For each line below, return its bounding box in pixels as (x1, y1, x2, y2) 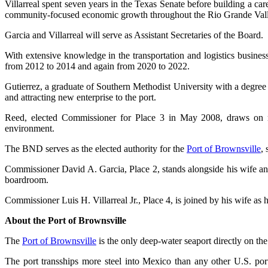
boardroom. (5, 174, 48, 185)
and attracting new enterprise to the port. (5, 92, 156, 102)
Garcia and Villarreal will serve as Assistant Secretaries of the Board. (5, 29, 263, 40)
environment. (5, 123, 54, 133)
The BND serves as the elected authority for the (5, 143, 187, 154)
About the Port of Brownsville (5, 215, 126, 226)
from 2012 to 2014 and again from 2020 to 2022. (5, 60, 190, 71)
